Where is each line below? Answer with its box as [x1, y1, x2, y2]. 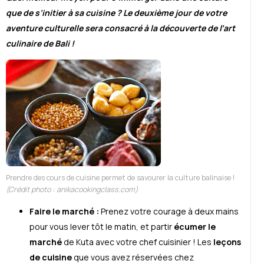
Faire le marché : [29, 205, 99, 217]
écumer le [174, 220, 216, 232]
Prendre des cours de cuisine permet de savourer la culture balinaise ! [6, 172, 235, 183]
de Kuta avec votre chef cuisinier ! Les [62, 236, 212, 247]
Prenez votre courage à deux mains [99, 205, 239, 217]
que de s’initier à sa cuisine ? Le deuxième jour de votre [6, 7, 227, 19]
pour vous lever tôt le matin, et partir [29, 220, 174, 232]
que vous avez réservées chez [72, 251, 194, 263]
